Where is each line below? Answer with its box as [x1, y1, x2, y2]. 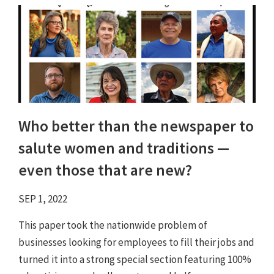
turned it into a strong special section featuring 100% [18, 253, 251, 267]
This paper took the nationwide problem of [18, 218, 207, 232]
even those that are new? [18, 160, 192, 180]
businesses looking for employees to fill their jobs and [18, 235, 254, 250]
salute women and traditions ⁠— [18, 138, 229, 158]
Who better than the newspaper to [18, 116, 254, 136]
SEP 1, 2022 [18, 192, 67, 206]
